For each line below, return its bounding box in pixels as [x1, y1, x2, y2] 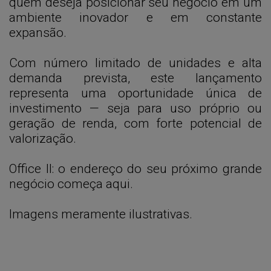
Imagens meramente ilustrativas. [9, 207, 192, 221]
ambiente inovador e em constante [9, 10, 262, 25]
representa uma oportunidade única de [9, 86, 262, 100]
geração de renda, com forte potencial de [9, 116, 262, 131]
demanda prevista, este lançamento [9, 71, 262, 85]
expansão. [9, 25, 67, 40]
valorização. [9, 131, 76, 146]
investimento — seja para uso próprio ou [9, 101, 262, 116]
